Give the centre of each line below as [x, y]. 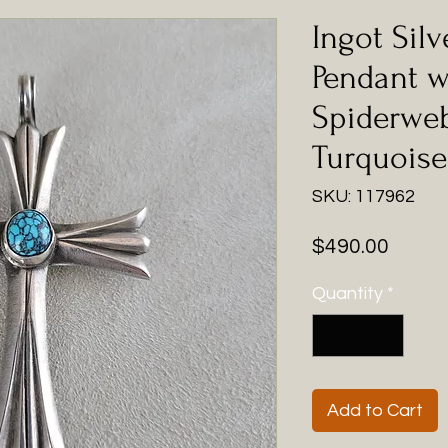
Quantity [347, 293]
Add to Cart [375, 410]
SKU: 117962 [363, 196]
